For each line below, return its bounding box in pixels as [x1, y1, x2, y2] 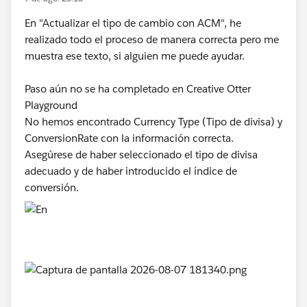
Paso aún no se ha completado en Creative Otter [25, 82, 251, 96]
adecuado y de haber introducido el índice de [25, 164, 237, 178]
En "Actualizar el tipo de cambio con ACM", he [25, 16, 241, 30]
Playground [25, 99, 77, 112]
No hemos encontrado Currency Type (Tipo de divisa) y [25, 115, 282, 129]
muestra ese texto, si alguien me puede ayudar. [25, 49, 247, 63]
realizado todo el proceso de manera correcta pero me [25, 33, 279, 47]
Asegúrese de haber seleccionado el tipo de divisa [25, 148, 258, 162]
